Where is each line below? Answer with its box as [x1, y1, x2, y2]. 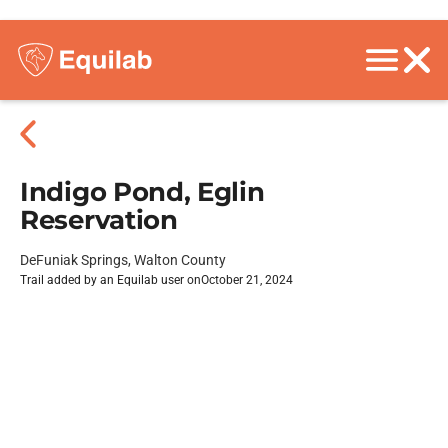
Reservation [20, 204, 178, 236]
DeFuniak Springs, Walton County [20, 252, 226, 268]
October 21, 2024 [201, 273, 293, 287]
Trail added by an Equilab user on [20, 273, 201, 287]
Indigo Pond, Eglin [20, 176, 265, 208]
